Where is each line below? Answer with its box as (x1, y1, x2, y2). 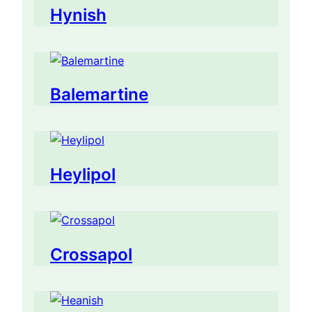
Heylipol (50, 164, 116, 185)
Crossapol (50, 244, 132, 265)
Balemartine (50, 84, 148, 105)
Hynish (50, 4, 107, 25)
